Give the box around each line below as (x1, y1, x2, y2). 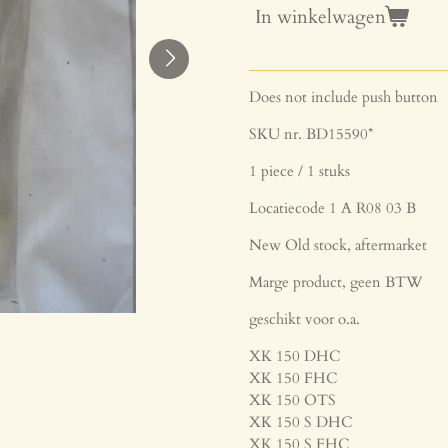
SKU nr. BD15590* (249, 124, 373, 145)
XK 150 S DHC (249, 412, 352, 433)
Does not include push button (249, 87, 438, 108)
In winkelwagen (255, 3, 386, 30)
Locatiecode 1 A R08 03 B (249, 198, 416, 219)
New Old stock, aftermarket (249, 235, 427, 256)
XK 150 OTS (249, 390, 336, 411)
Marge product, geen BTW (249, 272, 423, 293)
